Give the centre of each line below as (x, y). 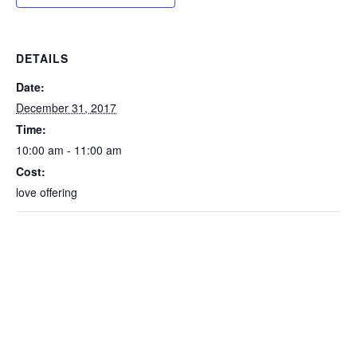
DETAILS (42, 58)
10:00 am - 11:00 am (69, 150)
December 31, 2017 (66, 108)
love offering (47, 192)
